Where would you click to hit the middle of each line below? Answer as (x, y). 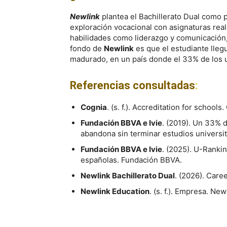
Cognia (94, 107)
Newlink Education (115, 191)
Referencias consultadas (133, 85)
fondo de (87, 48)
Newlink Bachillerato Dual (128, 176)
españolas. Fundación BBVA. (131, 160)
